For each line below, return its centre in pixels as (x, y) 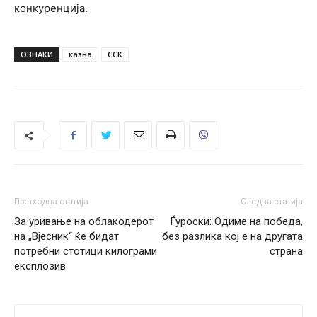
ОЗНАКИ (37, 54)
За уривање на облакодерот (84, 222)
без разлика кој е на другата (232, 237)
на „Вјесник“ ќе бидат (67, 237)
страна (286, 252)
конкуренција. (51, 8)
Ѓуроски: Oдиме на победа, (236, 222)
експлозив (40, 266)
